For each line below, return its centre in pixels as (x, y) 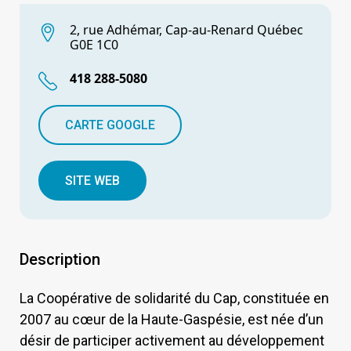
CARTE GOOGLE (110, 125)
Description (60, 259)
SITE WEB (92, 180)
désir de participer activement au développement (172, 340)
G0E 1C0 (94, 44)
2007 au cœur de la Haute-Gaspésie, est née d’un (172, 319)
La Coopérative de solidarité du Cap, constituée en (174, 298)
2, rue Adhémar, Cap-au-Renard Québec (186, 29)
